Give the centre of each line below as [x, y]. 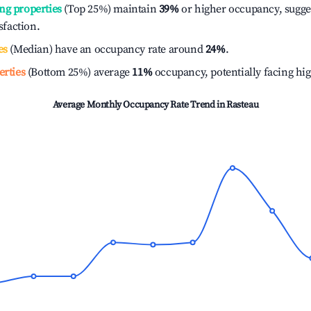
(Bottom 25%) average [77, 72]
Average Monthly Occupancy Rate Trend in [139, 105]
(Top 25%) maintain [109, 9]
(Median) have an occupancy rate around [106, 49]
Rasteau [242, 105]
